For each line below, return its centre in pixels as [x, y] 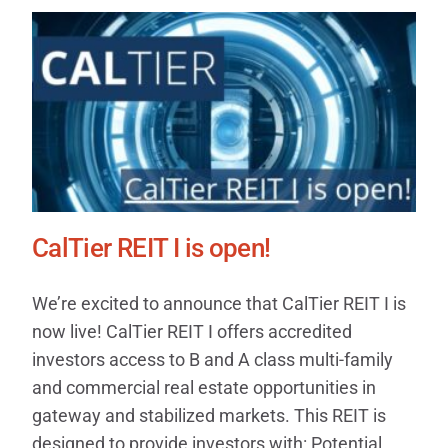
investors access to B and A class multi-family [212, 360]
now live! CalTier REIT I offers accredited [191, 332]
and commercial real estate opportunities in [203, 388]
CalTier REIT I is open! [151, 248]
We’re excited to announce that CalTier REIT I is [218, 304]
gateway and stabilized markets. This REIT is [208, 416]
